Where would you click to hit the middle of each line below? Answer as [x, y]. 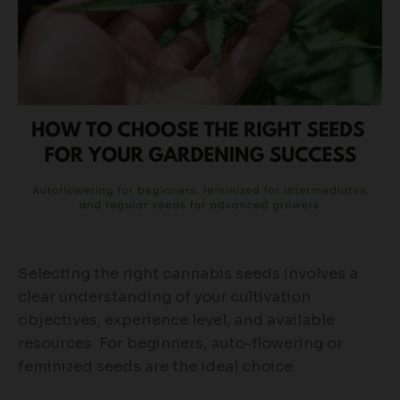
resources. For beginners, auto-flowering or [180, 344]
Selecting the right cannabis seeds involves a [188, 274]
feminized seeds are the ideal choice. [157, 367]
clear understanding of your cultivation [164, 297]
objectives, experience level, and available [176, 321]
